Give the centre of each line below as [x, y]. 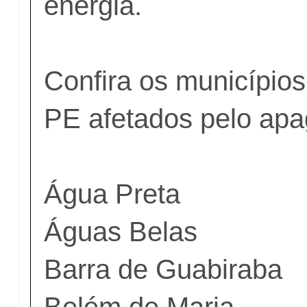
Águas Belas [121, 231]
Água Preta [112, 194]
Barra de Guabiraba [163, 269]
